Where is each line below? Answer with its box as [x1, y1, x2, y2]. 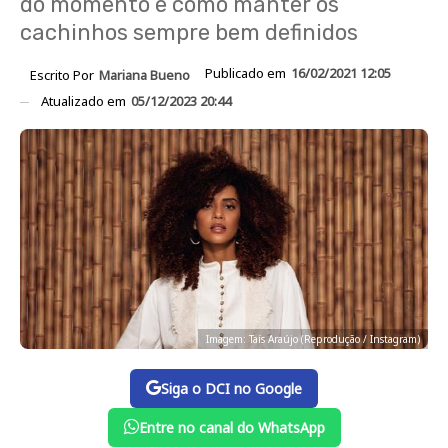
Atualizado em [41, 91, 129, 110]
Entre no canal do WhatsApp [138, 417, 325, 437]
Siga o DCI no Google [161, 378, 302, 398]
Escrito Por [30, 65, 97, 84]
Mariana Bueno [99, 65, 190, 84]
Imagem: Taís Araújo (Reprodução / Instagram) [206, 331, 420, 346]
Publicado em [205, 64, 289, 82]
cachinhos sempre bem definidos [20, 19, 358, 46]
